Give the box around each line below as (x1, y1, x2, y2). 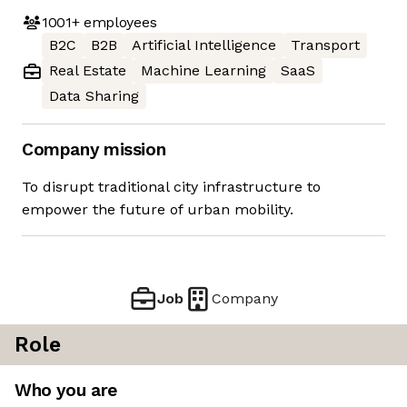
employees (79, 13, 157, 31)
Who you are (15, 380, 117, 402)
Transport (291, 36, 360, 55)
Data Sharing (49, 87, 139, 105)
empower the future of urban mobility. (22, 201, 293, 219)
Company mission (22, 139, 166, 161)
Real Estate (49, 62, 126, 80)
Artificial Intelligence (132, 36, 276, 55)
